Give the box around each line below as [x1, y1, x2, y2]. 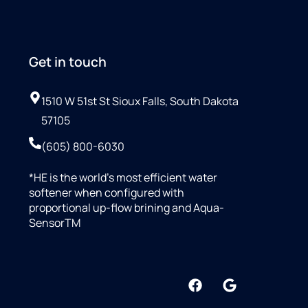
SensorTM [28, 214, 80, 230]
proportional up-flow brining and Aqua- [28, 199, 224, 215]
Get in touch [28, 52, 107, 71]
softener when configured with [28, 184, 184, 200]
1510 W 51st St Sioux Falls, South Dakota [41, 93, 239, 109]
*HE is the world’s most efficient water [28, 169, 217, 185]
